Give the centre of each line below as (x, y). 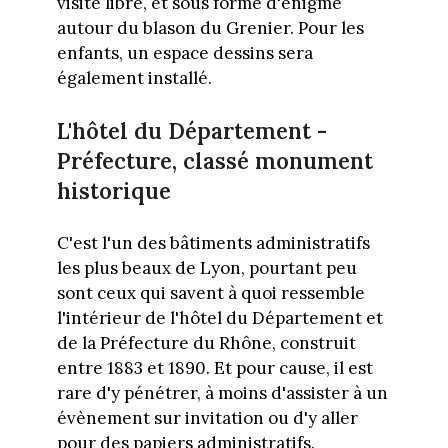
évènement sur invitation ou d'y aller (207, 418)
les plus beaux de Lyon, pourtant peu (206, 268)
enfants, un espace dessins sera (184, 52)
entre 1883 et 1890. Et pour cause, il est (214, 368)
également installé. (134, 77)
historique (113, 191)
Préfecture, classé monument (214, 161)
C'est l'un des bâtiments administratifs (213, 243)
